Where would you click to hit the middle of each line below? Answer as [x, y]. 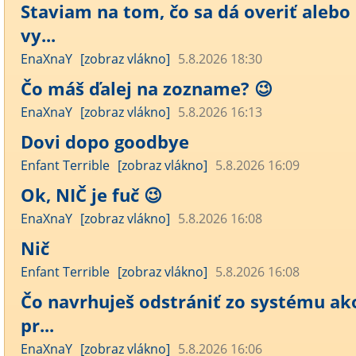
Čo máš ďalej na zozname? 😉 [147, 88]
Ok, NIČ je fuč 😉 [91, 195]
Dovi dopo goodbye [105, 141]
